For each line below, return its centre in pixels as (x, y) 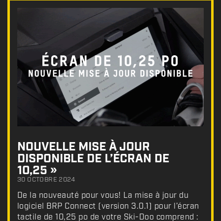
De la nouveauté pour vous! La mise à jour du (103, 196)
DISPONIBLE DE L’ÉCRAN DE (93, 159)
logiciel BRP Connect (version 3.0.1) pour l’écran (108, 207)
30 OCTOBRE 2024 (46, 180)
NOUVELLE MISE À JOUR (84, 147)
